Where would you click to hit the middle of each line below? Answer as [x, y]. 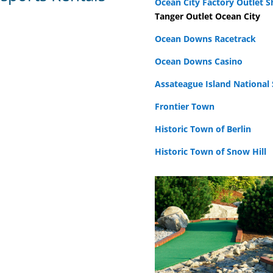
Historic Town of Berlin [203, 129]
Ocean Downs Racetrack [205, 38]
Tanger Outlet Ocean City [207, 16]
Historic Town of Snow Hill [210, 151]
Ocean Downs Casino [198, 61]
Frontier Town [184, 106]
